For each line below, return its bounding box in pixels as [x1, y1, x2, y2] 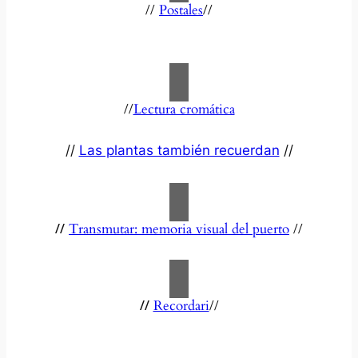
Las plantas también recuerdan [78, 142, 280, 159]
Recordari [153, 296, 209, 316]
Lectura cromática [133, 100, 235, 119]
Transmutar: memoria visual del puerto [69, 220, 289, 239]
